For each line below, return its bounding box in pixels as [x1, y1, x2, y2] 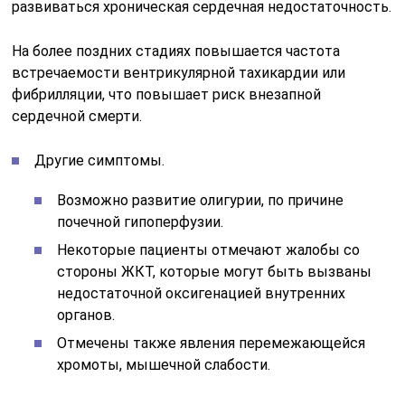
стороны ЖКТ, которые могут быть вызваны [57, 262, 372, 280]
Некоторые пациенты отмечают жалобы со [57, 240, 361, 259]
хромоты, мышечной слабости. [57, 355, 271, 373]
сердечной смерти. [12, 107, 143, 125]
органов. [57, 306, 116, 324]
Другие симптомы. [34, 151, 165, 169]
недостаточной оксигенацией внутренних [57, 284, 346, 302]
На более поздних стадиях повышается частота [12, 42, 341, 60]
